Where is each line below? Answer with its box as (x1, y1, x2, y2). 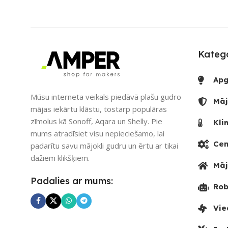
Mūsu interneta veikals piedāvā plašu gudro (31, 91, 181, 102)
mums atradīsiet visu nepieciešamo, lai (31, 128, 164, 138)
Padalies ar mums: (31, 175, 113, 187)
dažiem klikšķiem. (31, 152, 90, 163)
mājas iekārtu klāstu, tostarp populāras (31, 103, 167, 114)
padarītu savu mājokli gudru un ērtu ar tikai (31, 140, 178, 151)
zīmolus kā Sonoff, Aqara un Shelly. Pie (31, 116, 162, 126)
